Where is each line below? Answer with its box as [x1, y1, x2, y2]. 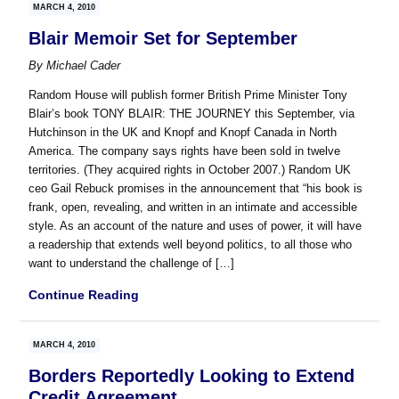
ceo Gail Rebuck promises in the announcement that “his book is [28, 182, 363, 196]
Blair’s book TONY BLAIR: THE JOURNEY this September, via [28, 107, 355, 121]
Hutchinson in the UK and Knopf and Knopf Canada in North [28, 126, 338, 140]
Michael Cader [46, 59, 121, 73]
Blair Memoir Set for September [28, 28, 298, 49]
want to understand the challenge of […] [28, 256, 235, 271]
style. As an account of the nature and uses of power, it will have [28, 219, 362, 233]
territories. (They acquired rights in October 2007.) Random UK [28, 163, 352, 177]
